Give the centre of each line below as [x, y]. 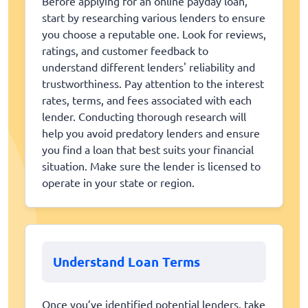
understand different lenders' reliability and [148, 67]
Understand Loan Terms [126, 262]
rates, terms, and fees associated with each [147, 100]
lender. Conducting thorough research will [144, 117]
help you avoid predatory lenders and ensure [151, 133]
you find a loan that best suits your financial [148, 150]
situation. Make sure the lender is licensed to [151, 166]
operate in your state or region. [118, 183]
